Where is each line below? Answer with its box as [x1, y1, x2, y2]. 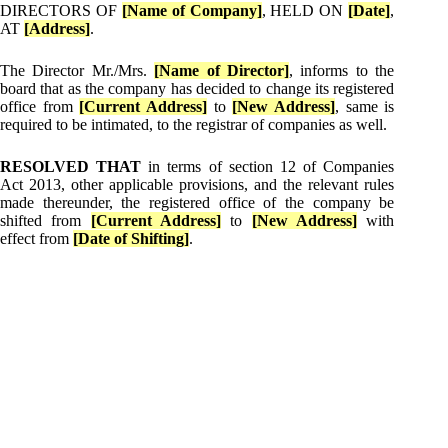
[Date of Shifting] [73, 230, 189, 248]
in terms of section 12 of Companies [141, 158, 395, 176]
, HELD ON [261, 2, 349, 20]
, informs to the [289, 62, 395, 80]
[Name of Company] [121, 2, 262, 20]
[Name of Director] [154, 62, 290, 80]
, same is [334, 98, 395, 116]
